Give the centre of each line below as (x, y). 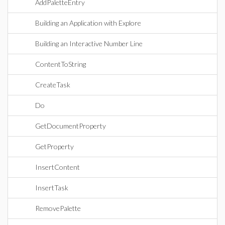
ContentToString (61, 64)
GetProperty (54, 146)
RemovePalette (58, 208)
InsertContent (58, 167)
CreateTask (53, 85)
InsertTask (52, 188)
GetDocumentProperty (71, 126)
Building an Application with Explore (88, 23)
